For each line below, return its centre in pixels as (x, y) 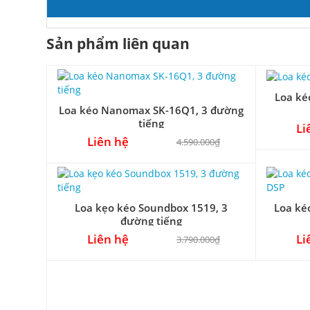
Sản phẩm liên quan (118, 43)
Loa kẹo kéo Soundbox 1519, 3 (152, 207)
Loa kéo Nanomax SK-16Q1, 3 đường (152, 110)
